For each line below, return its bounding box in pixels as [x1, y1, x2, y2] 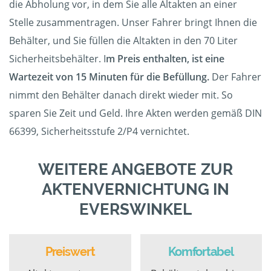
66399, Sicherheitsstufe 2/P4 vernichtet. [9, 125, 189, 139]
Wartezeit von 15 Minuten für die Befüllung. [9, 70, 209, 84]
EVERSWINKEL [79, 200, 192, 219]
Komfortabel [168, 244, 234, 260]
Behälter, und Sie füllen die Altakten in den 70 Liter [9, 34, 238, 48]
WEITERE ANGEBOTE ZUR [38, 160, 233, 179]
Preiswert [45, 244, 95, 260]
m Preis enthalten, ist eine [106, 52, 224, 66]
